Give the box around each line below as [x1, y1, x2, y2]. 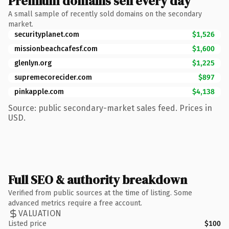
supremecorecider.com [14, 73, 92, 82]
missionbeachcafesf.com [14, 44, 98, 53]
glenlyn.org [14, 58, 52, 67]
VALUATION [18, 209, 62, 218]
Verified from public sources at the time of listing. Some [8, 188, 192, 197]
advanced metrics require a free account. [8, 198, 142, 208]
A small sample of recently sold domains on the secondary [8, 9, 202, 18]
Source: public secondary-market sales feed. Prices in [8, 103, 212, 113]
